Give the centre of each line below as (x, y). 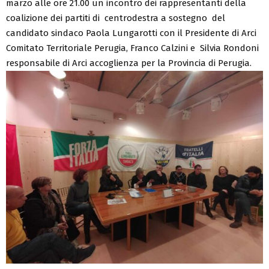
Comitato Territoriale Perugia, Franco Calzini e (102, 48)
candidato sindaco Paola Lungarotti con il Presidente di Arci (131, 33)
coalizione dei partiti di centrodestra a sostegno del (116, 18)
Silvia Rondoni (229, 48)
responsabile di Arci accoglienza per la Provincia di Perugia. (129, 63)
